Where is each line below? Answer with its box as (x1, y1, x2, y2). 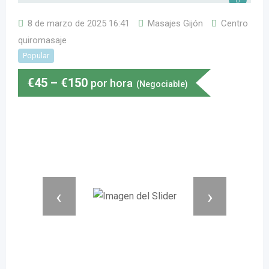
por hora (91, 77, 133, 89)
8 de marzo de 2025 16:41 (28, 18, 130, 29)
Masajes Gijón (148, 18, 203, 29)
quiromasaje (18, 35, 67, 46)
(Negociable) (136, 79, 188, 89)
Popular (23, 51, 49, 60)
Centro (221, 18, 248, 29)
